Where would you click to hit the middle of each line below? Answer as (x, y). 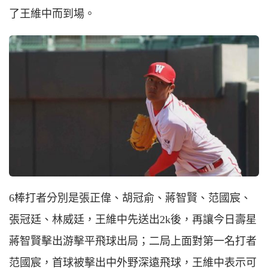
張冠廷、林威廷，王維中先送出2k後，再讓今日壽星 (133, 219)
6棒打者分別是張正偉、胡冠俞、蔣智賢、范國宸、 (130, 198)
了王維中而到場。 (52, 14)
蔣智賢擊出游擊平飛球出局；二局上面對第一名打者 (133, 241)
